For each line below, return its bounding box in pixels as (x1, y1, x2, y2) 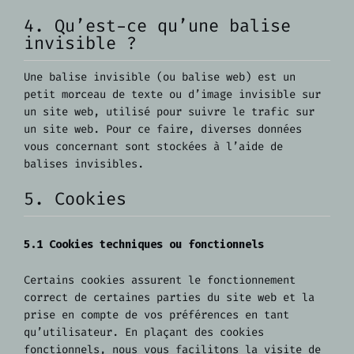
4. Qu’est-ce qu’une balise (24, 13, 291, 37)
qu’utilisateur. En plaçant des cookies (24, 324, 264, 340)
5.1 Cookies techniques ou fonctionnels (24, 237, 264, 253)
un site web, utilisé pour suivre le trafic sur (24, 104, 314, 119)
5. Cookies (24, 187, 126, 211)
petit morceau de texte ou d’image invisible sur (24, 86, 321, 102)
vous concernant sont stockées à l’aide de (24, 138, 283, 154)
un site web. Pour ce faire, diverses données (24, 121, 302, 137)
